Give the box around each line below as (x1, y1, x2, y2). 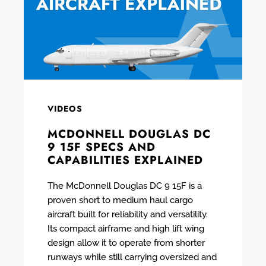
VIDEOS (47, 102, 83, 115)
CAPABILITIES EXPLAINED (47, 151, 203, 168)
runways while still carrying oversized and (47, 251, 217, 262)
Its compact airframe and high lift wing (47, 223, 204, 234)
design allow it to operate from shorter (47, 237, 205, 248)
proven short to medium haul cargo (47, 194, 193, 205)
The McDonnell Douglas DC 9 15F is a (47, 180, 202, 191)
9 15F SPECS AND (47, 138, 156, 155)
